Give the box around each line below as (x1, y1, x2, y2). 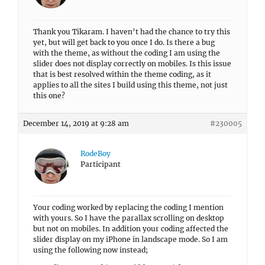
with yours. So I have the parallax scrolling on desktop (33, 214, 224, 222)
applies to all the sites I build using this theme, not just (33, 80, 228, 89)
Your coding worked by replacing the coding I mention (33, 203, 224, 212)
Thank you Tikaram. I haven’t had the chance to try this (33, 27, 230, 36)
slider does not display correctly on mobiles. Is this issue (33, 59, 231, 68)
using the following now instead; (33, 245, 148, 254)
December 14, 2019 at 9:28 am (23, 119, 129, 128)
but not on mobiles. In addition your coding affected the (33, 224, 228, 233)
